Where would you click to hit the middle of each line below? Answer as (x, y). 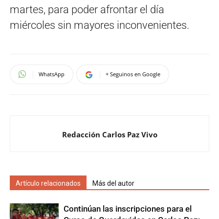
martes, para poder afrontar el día (87, 9)
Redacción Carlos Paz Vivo (109, 134)
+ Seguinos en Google (133, 74)
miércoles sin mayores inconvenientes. (99, 25)
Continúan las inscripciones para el (128, 208)
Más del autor (113, 183)
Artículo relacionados (48, 183)
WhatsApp (52, 74)
